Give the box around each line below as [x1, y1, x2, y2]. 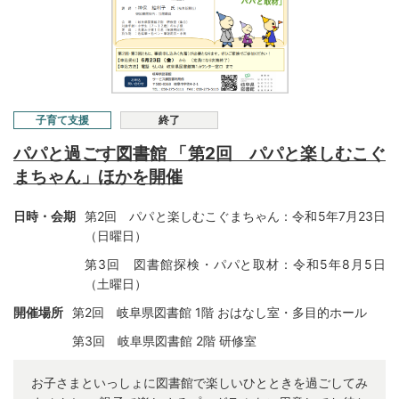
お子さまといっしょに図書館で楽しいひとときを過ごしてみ [31, 375, 368, 391]
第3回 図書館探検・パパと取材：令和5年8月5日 [85, 256, 386, 273]
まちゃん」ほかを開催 [13, 167, 183, 188]
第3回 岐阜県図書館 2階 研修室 [72, 333, 256, 349]
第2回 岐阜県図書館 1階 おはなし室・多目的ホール [72, 305, 367, 321]
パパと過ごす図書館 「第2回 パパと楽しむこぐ [13, 143, 386, 165]
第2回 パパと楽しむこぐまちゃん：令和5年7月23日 [85, 208, 386, 224]
